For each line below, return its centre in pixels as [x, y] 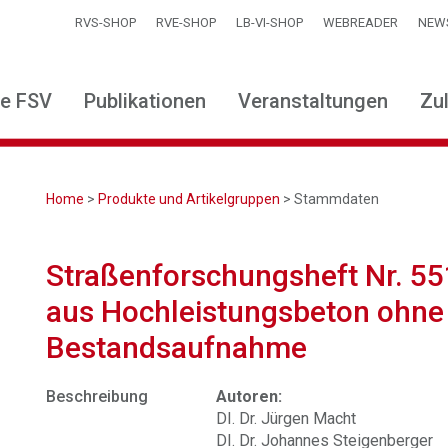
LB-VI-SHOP [269, 22]
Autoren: [249, 396]
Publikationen [145, 101]
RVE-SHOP [186, 22]
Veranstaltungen [313, 101]
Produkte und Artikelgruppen [189, 199]
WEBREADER [360, 22]
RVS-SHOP [105, 22]
